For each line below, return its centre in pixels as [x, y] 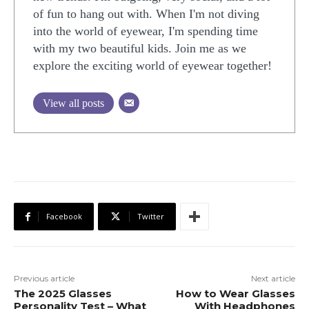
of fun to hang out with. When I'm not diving [146, 14]
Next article [273, 279]
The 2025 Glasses [63, 294]
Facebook [64, 217]
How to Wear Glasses [235, 294]
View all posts [73, 103]
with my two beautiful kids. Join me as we [140, 49]
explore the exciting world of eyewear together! [152, 66]
